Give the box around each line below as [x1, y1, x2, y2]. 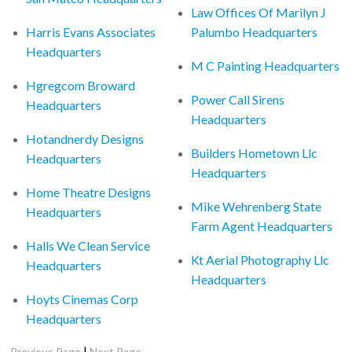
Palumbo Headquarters [191, 24, 318, 39]
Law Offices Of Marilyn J [191, 4, 327, 20]
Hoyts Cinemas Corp [26, 291, 139, 306]
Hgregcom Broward [26, 77, 136, 93]
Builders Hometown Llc [191, 145, 318, 160]
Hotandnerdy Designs [26, 130, 145, 146]
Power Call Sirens [191, 91, 285, 107]
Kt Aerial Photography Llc [191, 251, 330, 267]
